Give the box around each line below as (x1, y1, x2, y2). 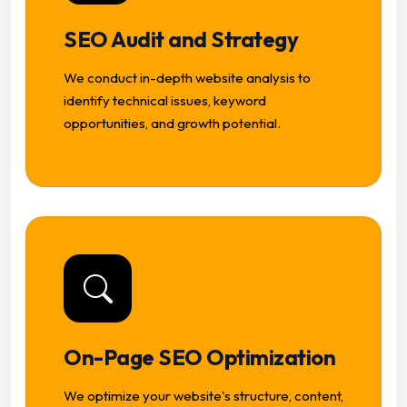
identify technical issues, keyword (64, 92, 266, 110)
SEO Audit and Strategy (64, 25, 299, 54)
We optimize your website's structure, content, (64, 387, 343, 405)
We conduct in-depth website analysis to (64, 69, 311, 87)
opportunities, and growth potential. (64, 114, 281, 133)
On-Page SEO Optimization (64, 343, 336, 372)
